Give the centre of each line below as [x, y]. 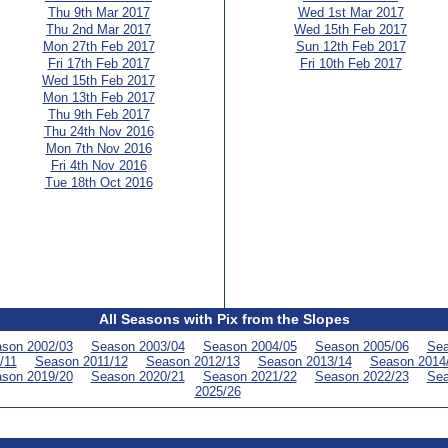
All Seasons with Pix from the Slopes [224, 319]
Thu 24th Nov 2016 [98, 131]
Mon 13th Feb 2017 [98, 97]
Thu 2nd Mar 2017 [98, 29]
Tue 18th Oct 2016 [98, 182]
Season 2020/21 [137, 376]
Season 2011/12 [81, 361]
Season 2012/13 [192, 361]
